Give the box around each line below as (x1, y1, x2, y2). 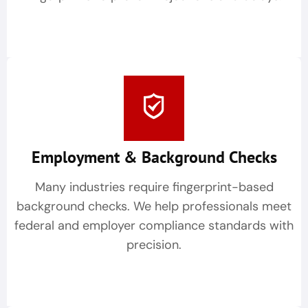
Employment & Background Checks (31, 146, 277, 168)
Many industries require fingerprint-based (34, 179, 274, 196)
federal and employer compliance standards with (14, 217, 294, 234)
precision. (126, 236, 181, 254)
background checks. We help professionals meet (16, 198, 291, 215)
